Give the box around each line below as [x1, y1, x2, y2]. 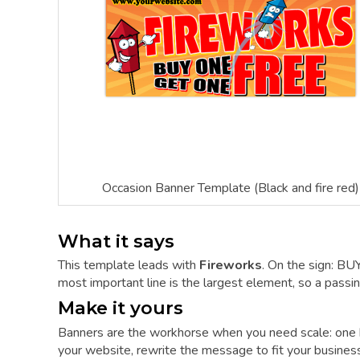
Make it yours [58, 297, 183, 320]
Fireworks [199, 256, 262, 275]
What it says [58, 229, 174, 252]
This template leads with [58, 256, 199, 275]
